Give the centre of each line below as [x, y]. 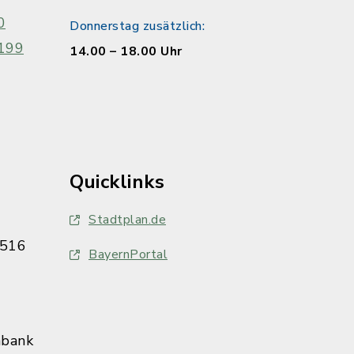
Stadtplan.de [127, 220]
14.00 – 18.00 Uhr [126, 51]
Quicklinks [117, 182]
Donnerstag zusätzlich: [137, 26]
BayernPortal [128, 254]
